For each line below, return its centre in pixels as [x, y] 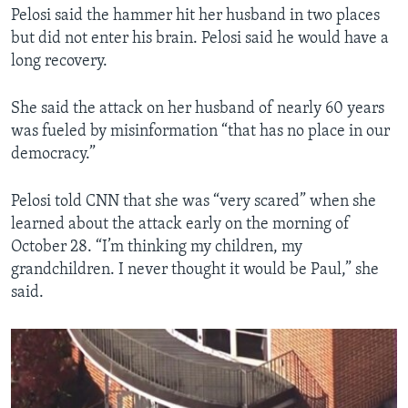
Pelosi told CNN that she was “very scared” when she [194, 202]
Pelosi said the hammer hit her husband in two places [195, 16]
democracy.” [53, 155]
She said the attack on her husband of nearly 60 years [198, 109]
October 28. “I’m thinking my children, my [157, 248]
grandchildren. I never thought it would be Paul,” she [195, 270]
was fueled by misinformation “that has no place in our [200, 132]
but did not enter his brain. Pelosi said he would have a [200, 39]
